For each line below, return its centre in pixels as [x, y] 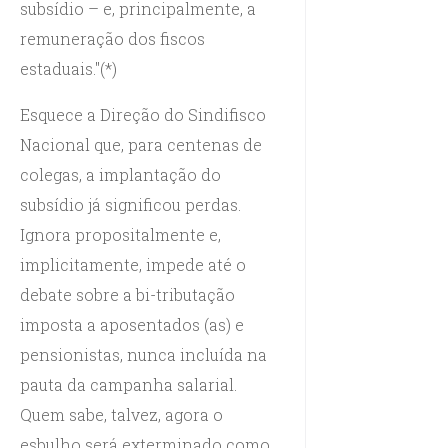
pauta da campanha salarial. [128, 384]
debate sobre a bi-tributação [127, 294]
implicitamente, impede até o [133, 264]
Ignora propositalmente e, [120, 234]
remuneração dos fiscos [112, 38]
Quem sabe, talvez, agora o [121, 414]
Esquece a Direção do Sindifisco [143, 114]
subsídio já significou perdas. [130, 204]
